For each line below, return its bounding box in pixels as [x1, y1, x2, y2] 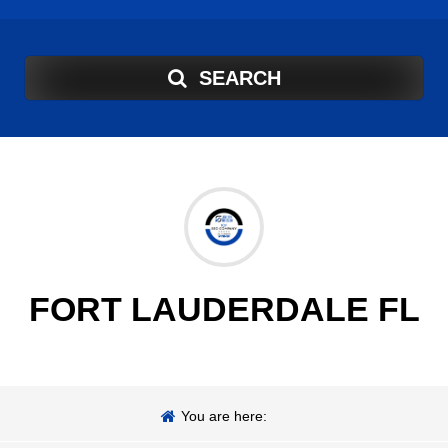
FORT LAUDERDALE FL [28, 290, 420, 329]
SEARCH [198, 67, 281, 89]
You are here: [181, 408, 267, 425]
